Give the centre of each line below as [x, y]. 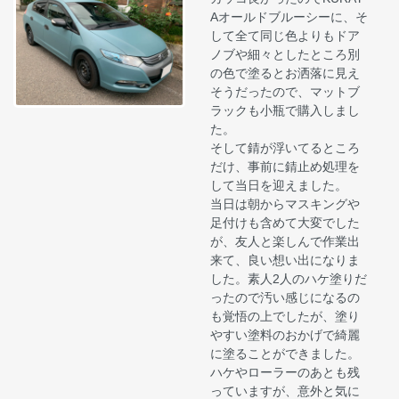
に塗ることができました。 [285, 353]
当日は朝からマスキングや [285, 204]
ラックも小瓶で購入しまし [285, 110]
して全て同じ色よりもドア [285, 35]
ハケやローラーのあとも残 [285, 372]
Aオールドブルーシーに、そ [289, 16]
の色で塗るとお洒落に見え [285, 73]
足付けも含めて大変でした [285, 222]
